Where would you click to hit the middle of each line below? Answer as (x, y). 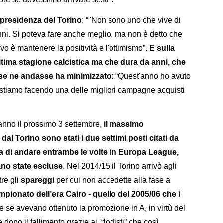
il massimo (124, 124)
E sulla (162, 48)
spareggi (38, 180)
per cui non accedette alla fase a (112, 180)
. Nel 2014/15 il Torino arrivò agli (120, 166)
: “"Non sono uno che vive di (131, 20)
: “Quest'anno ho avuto (151, 76)
